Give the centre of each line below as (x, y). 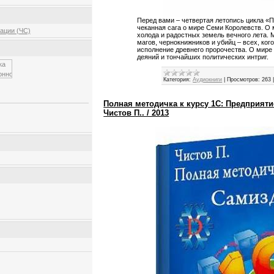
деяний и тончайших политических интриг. (203, 57)
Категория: (177, 80)
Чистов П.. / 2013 (136, 113)
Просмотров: (244, 80)
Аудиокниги (208, 80)
